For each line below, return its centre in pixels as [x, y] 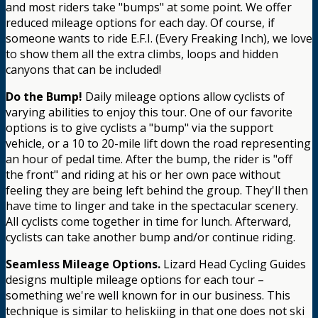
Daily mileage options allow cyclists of [183, 96]
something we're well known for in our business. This [148, 295]
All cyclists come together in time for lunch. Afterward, [148, 221]
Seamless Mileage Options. [83, 264]
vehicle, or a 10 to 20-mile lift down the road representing [158, 143]
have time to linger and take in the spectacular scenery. [152, 205]
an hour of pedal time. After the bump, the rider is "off [149, 159]
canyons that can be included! [83, 69]
